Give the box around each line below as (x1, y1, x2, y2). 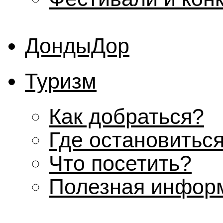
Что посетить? (49, 151, 192, 175)
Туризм (25, 69, 97, 93)
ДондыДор (25, 33, 129, 58)
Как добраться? (49, 104, 204, 128)
